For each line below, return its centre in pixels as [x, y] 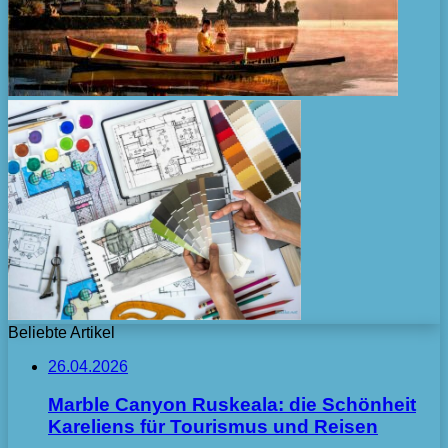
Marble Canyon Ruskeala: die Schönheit [232, 405]
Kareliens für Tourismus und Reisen [213, 427]
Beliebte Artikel [61, 332]
